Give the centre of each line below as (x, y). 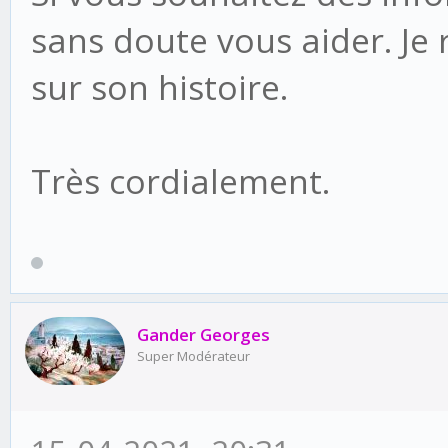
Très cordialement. (180, 181)
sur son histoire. (159, 87)
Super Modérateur (193, 356)
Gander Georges (203, 335)
